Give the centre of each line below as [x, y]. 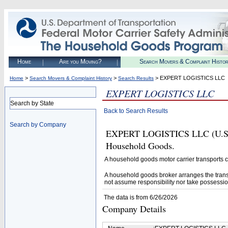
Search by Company [38, 125]
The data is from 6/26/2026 [141, 197]
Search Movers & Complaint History [71, 78]
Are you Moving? [80, 62]
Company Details [134, 209]
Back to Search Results [136, 111]
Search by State [32, 103]
